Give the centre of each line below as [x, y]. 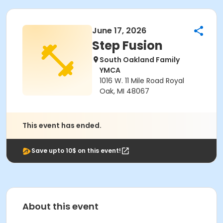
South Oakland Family [140, 60]
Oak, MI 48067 [124, 91]
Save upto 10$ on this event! [76, 151]
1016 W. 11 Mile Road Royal [142, 81]
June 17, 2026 [119, 31]
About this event [60, 206]
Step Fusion [127, 46]
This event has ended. [62, 125]
